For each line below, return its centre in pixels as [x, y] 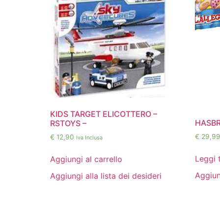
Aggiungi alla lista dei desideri [106, 176]
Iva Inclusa [89, 137]
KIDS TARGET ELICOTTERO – [104, 114]
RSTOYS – [68, 123]
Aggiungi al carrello [86, 159]
